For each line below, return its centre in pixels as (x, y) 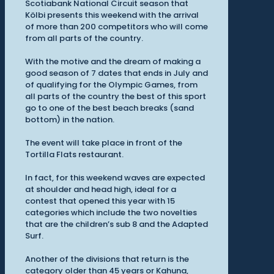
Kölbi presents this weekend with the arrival (112, 15)
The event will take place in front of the (104, 143)
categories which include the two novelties (111, 213)
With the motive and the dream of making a (113, 62)
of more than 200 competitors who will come (117, 27)
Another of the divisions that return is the (107, 259)
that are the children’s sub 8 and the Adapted (117, 224)
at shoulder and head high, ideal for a (101, 190)
